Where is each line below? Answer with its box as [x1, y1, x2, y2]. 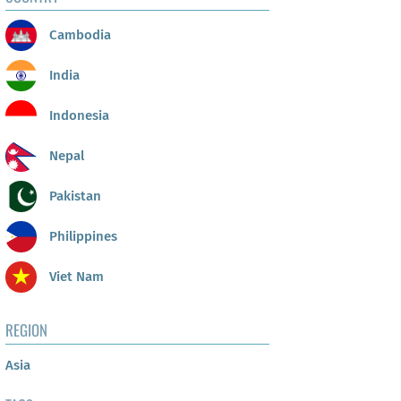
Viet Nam [46, 268, 104, 285]
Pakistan [46, 187, 101, 204]
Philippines [46, 227, 117, 244]
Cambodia [46, 26, 111, 43]
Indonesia [46, 107, 109, 124]
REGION [5, 319, 47, 342]
